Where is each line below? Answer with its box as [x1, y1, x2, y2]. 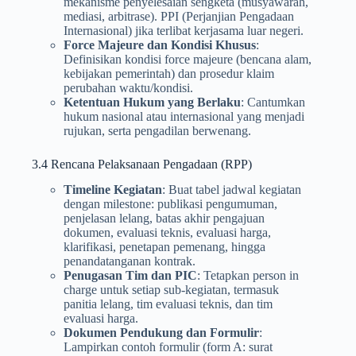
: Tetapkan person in [197, 269, 299, 283]
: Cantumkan [241, 95, 305, 109]
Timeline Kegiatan [64, 183, 162, 197]
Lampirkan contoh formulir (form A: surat [64, 340, 273, 354]
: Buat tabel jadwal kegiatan [162, 183, 301, 197]
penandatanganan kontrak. [64, 254, 195, 269]
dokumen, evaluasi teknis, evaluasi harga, [64, 226, 271, 240]
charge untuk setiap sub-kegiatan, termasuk [64, 283, 279, 297]
